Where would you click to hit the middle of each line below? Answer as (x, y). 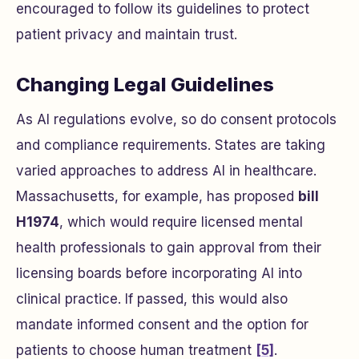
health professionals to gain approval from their (169, 248)
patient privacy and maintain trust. (127, 34)
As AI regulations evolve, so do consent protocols (176, 119)
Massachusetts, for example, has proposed (157, 196)
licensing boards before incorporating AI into (159, 273)
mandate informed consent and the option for (162, 325)
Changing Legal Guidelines (145, 85)
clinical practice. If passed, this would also (152, 299)
